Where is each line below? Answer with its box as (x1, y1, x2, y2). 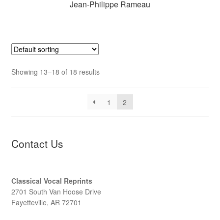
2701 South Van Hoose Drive (11, 186, 101, 196)
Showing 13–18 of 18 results (11, 67, 100, 77)
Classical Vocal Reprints (11, 175, 92, 186)
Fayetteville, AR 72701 (11, 197, 82, 207)
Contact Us (11, 136, 63, 151)
